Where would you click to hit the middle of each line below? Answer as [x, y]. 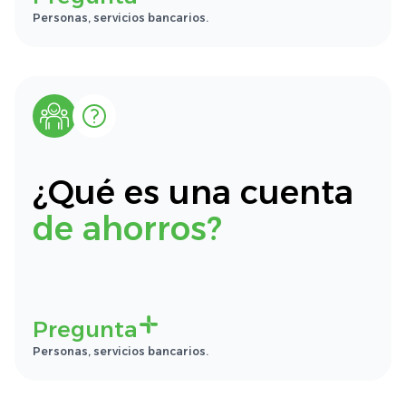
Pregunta [85, 329]
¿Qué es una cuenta [193, 192]
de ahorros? [127, 228]
